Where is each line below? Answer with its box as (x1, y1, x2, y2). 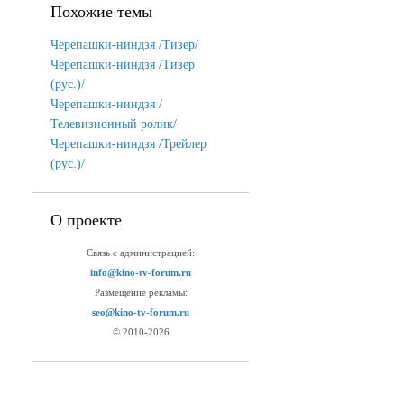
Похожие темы (50, 3, 152, 21)
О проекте (50, 211, 122, 229)
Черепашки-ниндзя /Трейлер (50, 137, 207, 151)
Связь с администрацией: (87, 248, 195, 258)
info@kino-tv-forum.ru (90, 268, 191, 278)
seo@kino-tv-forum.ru (92, 308, 189, 317)
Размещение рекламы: (94, 288, 188, 298)
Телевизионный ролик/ (50, 117, 177, 131)
